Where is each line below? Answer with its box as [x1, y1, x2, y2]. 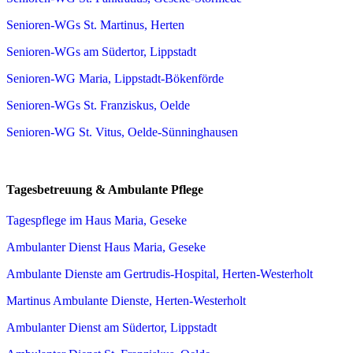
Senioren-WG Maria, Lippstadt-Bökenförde [6, 71, 224, 85]
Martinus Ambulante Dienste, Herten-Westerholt [6, 294, 246, 308]
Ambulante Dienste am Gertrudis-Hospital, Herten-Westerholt [6, 267, 313, 281]
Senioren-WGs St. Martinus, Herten [6, 17, 184, 32]
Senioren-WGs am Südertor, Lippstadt [6, 44, 196, 58]
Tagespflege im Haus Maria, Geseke [6, 214, 187, 228]
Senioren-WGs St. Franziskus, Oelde [6, 98, 190, 112]
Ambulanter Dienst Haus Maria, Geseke [6, 240, 206, 255]
